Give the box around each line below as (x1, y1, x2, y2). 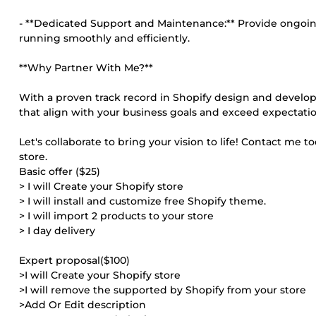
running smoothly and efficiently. (19, 32, 190, 44)
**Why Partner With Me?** (19, 61, 153, 74)
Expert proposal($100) (19, 254, 130, 267)
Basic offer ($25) (19, 165, 100, 178)
